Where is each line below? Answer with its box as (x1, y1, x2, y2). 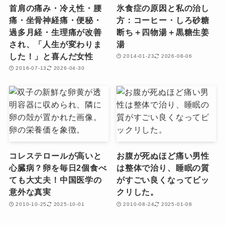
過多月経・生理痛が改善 (9, 27, 102, 37)
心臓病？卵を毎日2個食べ (9, 163, 107, 173)
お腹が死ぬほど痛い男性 (117, 151, 209, 161)
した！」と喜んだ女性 (9, 51, 93, 61)
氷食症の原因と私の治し (117, 3, 209, 13)
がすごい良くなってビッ (117, 175, 209, 185)
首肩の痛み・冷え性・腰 (9, 3, 102, 13)
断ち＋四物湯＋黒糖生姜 (117, 27, 209, 37)
